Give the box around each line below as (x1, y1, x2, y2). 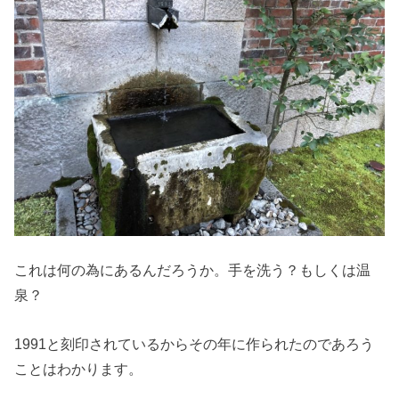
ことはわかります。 (14, 360, 143, 377)
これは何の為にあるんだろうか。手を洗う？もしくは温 (14, 262, 371, 279)
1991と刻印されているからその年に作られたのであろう (14, 335, 375, 352)
